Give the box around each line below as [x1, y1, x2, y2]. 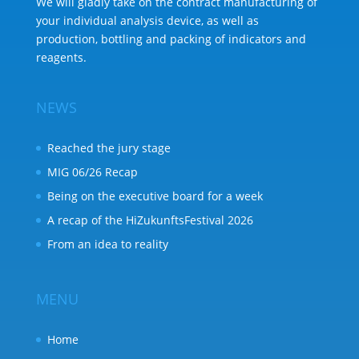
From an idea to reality [46, 236, 168, 252]
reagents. [35, 50, 87, 66]
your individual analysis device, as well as [35, 13, 259, 29]
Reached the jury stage [46, 139, 171, 155]
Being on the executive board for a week [46, 188, 263, 204]
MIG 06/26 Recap [46, 163, 138, 179]
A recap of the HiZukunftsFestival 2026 [46, 212, 253, 228]
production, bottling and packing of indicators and [35, 31, 306, 47]
